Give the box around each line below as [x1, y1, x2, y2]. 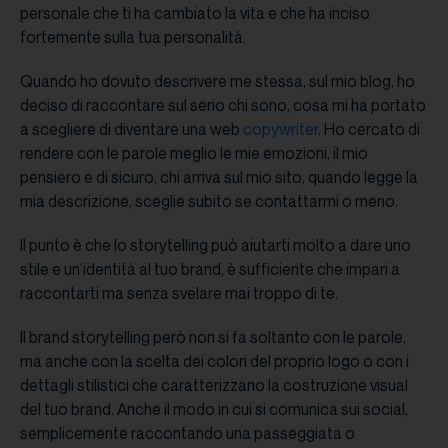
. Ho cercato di [318, 119, 420, 140]
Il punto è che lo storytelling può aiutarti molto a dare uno [20, 235, 411, 256]
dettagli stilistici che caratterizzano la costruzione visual [20, 375, 408, 396]
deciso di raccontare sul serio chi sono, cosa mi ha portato [20, 95, 426, 116]
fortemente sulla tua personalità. [20, 27, 249, 48]
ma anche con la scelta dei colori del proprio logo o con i [20, 351, 409, 372]
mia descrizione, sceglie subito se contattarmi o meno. [20, 191, 401, 212]
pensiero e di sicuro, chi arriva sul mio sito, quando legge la [20, 167, 418, 188]
